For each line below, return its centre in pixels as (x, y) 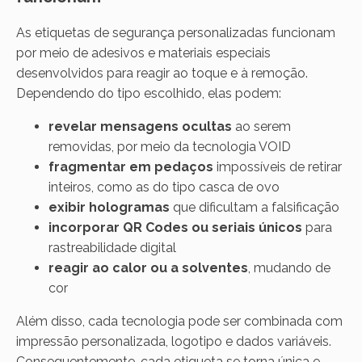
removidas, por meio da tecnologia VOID (170, 146)
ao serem (261, 126)
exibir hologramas (109, 207)
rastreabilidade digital (112, 247)
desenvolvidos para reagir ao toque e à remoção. (162, 73)
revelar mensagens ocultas (140, 126)
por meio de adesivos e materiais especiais (143, 53)
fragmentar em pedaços (131, 166)
